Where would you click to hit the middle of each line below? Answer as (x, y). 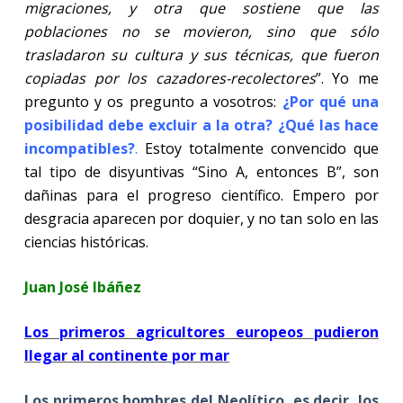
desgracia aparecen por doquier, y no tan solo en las (201, 218)
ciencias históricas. (86, 242)
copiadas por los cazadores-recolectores (170, 78)
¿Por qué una (331, 101)
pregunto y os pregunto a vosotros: (153, 101)
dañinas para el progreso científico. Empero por (201, 195)
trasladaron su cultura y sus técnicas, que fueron (201, 54)
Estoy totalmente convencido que (258, 148)
